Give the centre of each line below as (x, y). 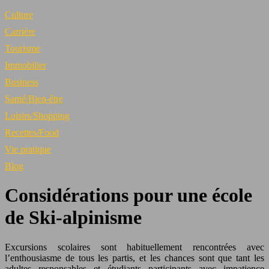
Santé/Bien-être (34, 99)
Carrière (20, 32)
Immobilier (26, 65)
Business (22, 82)
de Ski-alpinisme (73, 218)
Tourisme (23, 48)
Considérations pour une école (128, 195)
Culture (19, 15)
